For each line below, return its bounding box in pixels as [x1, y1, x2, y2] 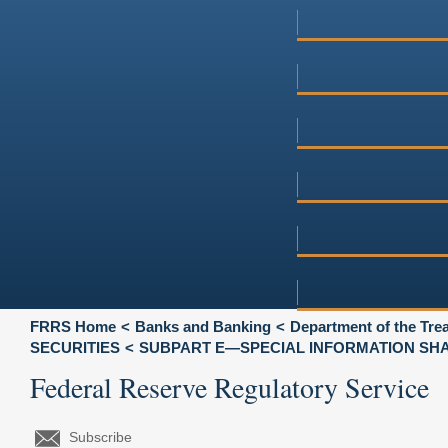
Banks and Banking [135, 317, 271, 335]
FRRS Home [30, 317, 116, 335]
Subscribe [69, 428, 132, 445]
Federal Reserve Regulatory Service [30, 367, 429, 406]
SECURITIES [30, 338, 120, 356]
